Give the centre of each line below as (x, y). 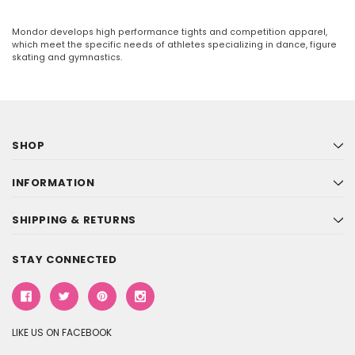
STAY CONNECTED (65, 260)
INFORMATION (53, 183)
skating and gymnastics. (67, 58)
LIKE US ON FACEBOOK (62, 333)
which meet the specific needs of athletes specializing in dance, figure (174, 45)
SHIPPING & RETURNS (74, 220)
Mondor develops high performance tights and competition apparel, (170, 32)
